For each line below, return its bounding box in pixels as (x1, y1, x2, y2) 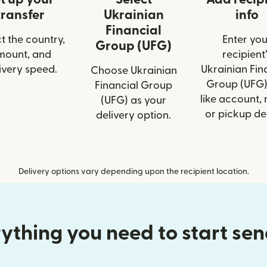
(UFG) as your (101, 95, 166, 105)
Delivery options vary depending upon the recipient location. (18, 167, 249, 176)
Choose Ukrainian (90, 65, 177, 76)
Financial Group (95, 80, 172, 91)
